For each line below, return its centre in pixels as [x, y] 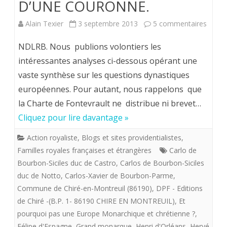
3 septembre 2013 [108, 24]
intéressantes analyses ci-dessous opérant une [108, 61]
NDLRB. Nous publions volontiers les [90, 47]
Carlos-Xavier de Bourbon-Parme [119, 176]
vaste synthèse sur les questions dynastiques [104, 75]
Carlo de [183, 150]
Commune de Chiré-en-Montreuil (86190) [85, 188]
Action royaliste [52, 138]
